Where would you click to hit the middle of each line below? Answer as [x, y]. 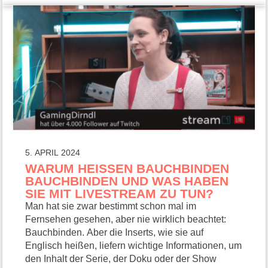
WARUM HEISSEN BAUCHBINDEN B [127, 168]
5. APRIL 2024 [53, 153]
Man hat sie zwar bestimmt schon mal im [111, 206]
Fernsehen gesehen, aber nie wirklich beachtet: [126, 219]
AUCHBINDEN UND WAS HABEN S [127, 181]
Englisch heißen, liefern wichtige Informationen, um [134, 245]
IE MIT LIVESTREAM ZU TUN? [120, 193]
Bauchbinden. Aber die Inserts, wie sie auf [115, 232]
